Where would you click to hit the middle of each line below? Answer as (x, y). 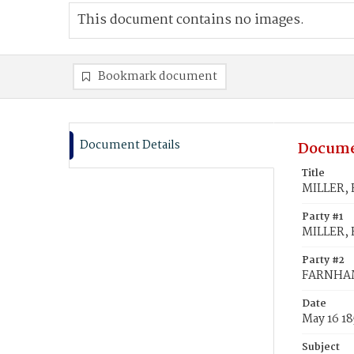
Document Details (130, 145)
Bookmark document (158, 77)
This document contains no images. (191, 20)
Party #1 (322, 217)
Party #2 (323, 260)
